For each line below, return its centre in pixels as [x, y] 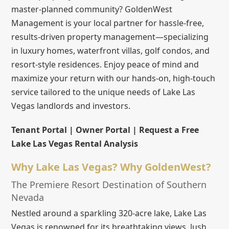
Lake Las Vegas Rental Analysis [75, 143]
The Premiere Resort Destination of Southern [109, 184]
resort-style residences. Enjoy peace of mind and [105, 64]
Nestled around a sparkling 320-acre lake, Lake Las [109, 213]
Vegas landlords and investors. [71, 106]
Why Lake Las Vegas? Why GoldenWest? [111, 167]
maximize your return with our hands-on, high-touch [113, 78]
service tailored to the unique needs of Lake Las [104, 92]
